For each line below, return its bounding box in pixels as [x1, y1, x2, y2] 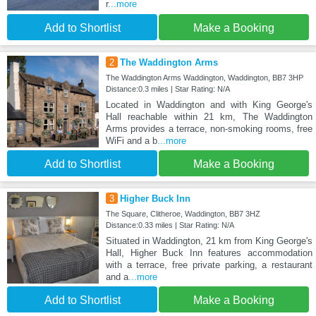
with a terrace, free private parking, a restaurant [105, 260, 312, 271]
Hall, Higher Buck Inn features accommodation [105, 248, 312, 259]
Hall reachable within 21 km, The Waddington [105, 111, 312, 123]
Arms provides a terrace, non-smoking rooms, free [105, 123, 312, 135]
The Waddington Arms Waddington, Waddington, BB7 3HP [105, 73, 303, 83]
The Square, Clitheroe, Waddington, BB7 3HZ [105, 209, 260, 219]
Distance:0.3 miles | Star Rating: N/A [105, 85, 230, 94]
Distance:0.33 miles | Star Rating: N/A [105, 221, 234, 230]
